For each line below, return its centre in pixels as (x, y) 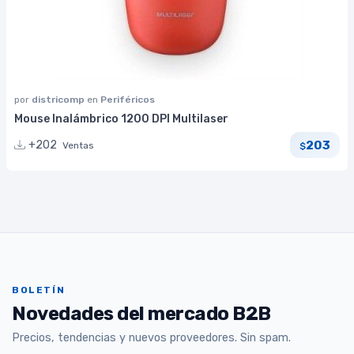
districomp (59, 100)
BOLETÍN (39, 290)
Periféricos (128, 100)
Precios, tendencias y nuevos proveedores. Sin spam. (151, 337)
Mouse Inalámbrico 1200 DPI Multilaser (121, 119)
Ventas (78, 146)
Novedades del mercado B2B (141, 313)
